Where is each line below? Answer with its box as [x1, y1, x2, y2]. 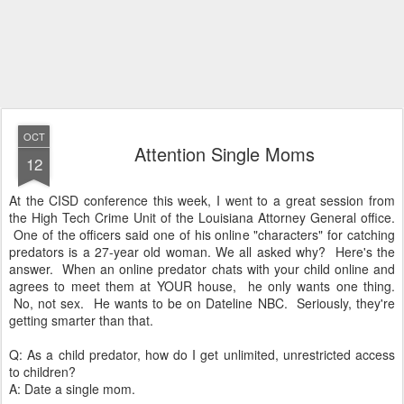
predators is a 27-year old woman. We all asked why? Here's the [9, 243, 395, 261]
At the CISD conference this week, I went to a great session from [9, 191, 395, 209]
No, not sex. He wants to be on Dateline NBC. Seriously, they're [9, 294, 395, 312]
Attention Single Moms [134, 141, 315, 167]
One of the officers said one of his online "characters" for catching [9, 225, 395, 243]
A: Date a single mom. [9, 380, 135, 398]
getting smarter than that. [9, 311, 153, 329]
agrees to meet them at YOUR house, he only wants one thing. [9, 277, 395, 295]
